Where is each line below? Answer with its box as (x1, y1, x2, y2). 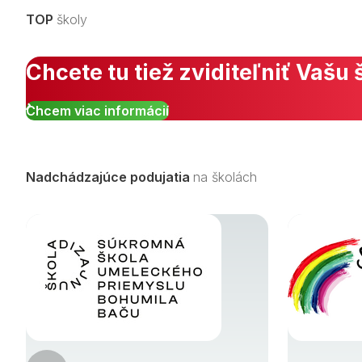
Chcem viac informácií (26, 102, 169, 119)
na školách (193, 168, 257, 185)
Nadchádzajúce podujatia (26, 168, 193, 185)
